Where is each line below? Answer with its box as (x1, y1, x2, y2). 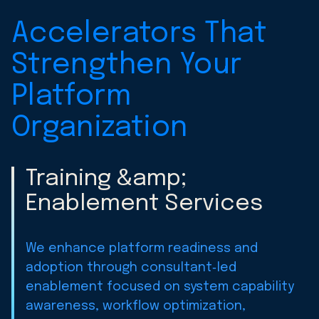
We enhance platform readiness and (26, 241, 258, 255)
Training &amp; (26, 167, 187, 191)
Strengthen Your (11, 50, 242, 80)
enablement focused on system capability (26, 280, 294, 293)
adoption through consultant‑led (26, 261, 236, 274)
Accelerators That (11, 19, 267, 48)
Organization (11, 113, 188, 142)
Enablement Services (26, 192, 263, 216)
